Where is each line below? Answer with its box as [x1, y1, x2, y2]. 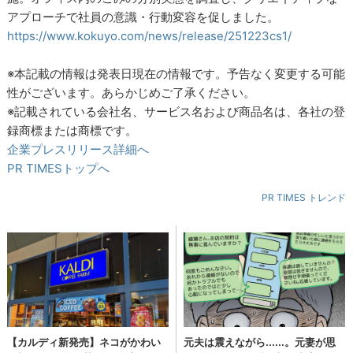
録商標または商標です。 [7, 122, 138, 138]
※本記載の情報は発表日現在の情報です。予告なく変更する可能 [7, 65, 346, 81]
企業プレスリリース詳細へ [7, 141, 150, 157]
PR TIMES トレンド [261, 191, 346, 203]
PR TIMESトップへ [7, 160, 110, 176]
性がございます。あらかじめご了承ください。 [7, 84, 256, 100]
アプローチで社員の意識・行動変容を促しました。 [7, 9, 280, 24]
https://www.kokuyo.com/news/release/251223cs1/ [7, 28, 292, 43]
